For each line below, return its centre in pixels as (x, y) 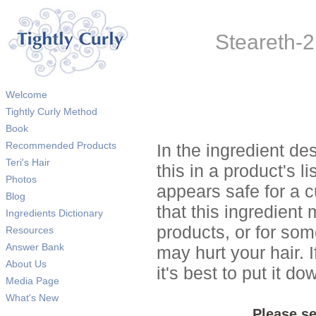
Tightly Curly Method (51, 111)
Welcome (26, 95)
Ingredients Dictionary (54, 213)
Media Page (32, 281)
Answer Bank (35, 247)
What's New (32, 298)
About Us (26, 264)
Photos (21, 179)
